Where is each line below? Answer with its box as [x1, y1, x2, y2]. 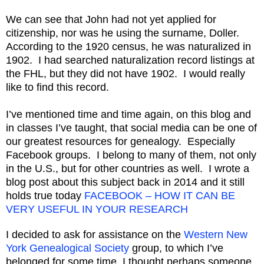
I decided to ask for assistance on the [6, 229, 184, 241]
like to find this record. [6, 81, 109, 94]
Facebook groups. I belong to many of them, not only [6, 149, 256, 161]
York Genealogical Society [6, 242, 129, 255]
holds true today [6, 190, 84, 202]
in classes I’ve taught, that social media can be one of [6, 122, 257, 134]
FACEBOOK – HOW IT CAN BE [84, 190, 235, 202]
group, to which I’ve [129, 242, 223, 255]
